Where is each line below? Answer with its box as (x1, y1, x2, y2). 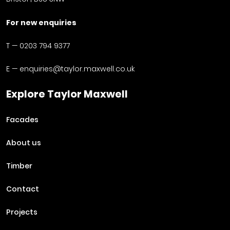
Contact (6, 184, 39, 195)
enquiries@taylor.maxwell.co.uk (19, 64, 135, 74)
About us (6, 138, 41, 148)
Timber (6, 161, 32, 171)
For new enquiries (6, 17, 76, 28)
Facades (6, 114, 39, 125)
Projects (6, 207, 37, 218)
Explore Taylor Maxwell (6, 87, 128, 102)
